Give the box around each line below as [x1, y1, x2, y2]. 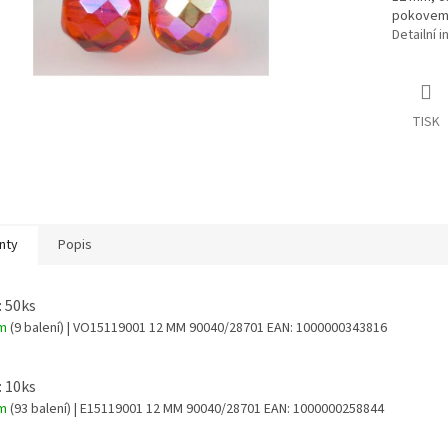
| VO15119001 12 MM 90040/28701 [64, 317, 267, 338]
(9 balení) [10, 317, 64, 338]
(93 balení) [10, 399, 71, 420]
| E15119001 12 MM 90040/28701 [71, 399, 264, 420]
